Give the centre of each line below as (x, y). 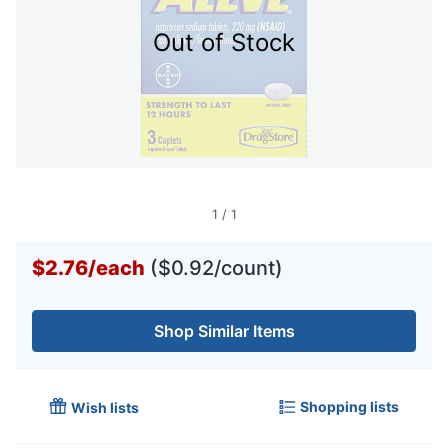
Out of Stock (224, 43)
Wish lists (105, 408)
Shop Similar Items (224, 331)
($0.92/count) (216, 268)
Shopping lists (349, 406)
